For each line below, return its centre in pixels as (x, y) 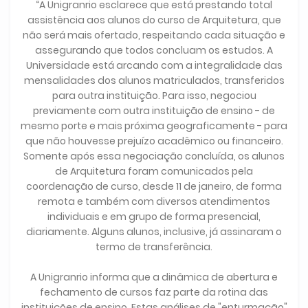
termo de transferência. (154, 247)
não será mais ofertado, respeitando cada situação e (154, 35)
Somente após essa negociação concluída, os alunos (154, 156)
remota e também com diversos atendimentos (154, 202)
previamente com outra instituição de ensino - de (154, 111)
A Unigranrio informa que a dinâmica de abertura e (154, 277)
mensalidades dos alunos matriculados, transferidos (154, 81)
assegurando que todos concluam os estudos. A (154, 51)
